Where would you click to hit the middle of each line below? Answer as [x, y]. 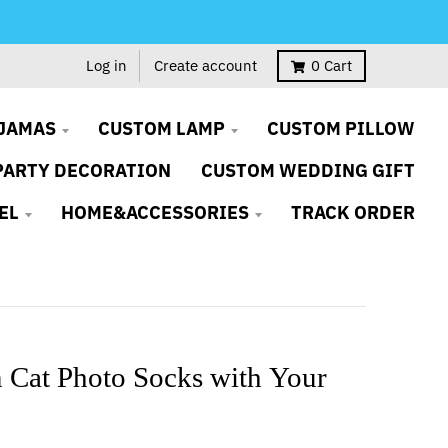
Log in [106, 65]
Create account [205, 65]
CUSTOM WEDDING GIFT [308, 170]
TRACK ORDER [353, 212]
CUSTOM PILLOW [341, 128]
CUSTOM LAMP [161, 128]
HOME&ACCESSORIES [155, 212]
